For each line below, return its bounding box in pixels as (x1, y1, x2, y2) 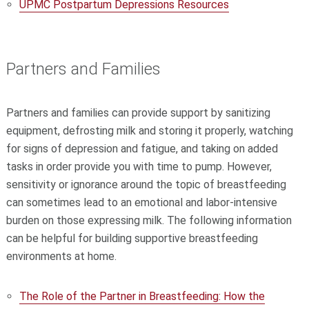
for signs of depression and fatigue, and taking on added (6, 141, 278, 155)
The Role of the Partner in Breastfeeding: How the (19, 289, 266, 303)
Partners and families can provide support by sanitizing (6, 106, 270, 119)
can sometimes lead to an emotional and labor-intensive (6, 195, 277, 209)
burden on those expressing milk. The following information (6, 213, 292, 227)
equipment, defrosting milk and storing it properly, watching (6, 123, 293, 137)
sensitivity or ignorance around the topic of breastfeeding (6, 177, 286, 191)
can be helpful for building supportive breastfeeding (6, 231, 258, 245)
